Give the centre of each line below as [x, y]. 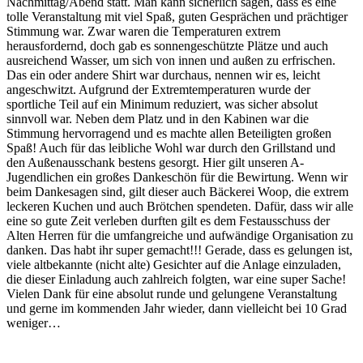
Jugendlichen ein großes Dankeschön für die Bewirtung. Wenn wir [177, 177]
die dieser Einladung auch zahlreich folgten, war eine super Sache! [176, 279]
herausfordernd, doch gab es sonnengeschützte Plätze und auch [167, 45]
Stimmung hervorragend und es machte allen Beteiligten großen [169, 133]
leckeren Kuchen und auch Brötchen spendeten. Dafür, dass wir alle [180, 206]
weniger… [34, 322]
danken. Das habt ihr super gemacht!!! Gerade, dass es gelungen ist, [179, 250]
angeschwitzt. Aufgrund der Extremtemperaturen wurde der [158, 89]
